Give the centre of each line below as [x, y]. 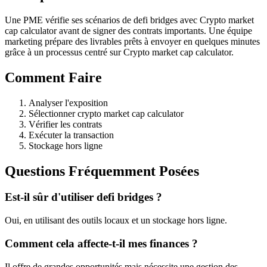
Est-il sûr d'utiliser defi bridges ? [83, 197]
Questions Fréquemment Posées [102, 171]
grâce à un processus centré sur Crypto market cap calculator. [119, 52]
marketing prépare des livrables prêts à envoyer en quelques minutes [132, 41]
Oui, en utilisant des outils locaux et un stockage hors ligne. [116, 221]
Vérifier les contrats [65, 124]
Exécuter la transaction [71, 135]
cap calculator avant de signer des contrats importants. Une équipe [128, 30]
